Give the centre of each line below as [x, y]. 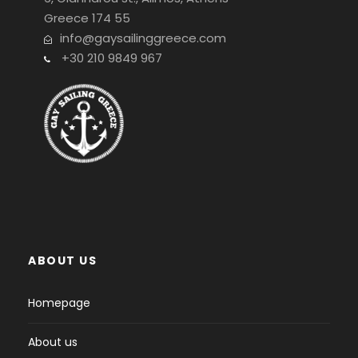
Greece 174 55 [87, 18]
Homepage [59, 303]
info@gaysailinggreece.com [143, 38]
